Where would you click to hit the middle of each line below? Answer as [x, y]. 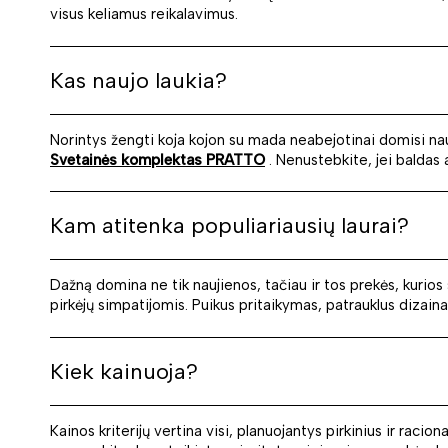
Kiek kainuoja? [124, 371]
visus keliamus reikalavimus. [144, 14]
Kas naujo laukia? [138, 80]
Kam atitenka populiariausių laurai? [229, 226]
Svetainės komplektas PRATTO [157, 159]
